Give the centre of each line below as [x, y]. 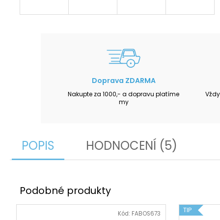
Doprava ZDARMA [124, 81]
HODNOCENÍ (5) [132, 146]
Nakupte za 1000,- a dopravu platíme [124, 94]
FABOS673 [146, 213]
